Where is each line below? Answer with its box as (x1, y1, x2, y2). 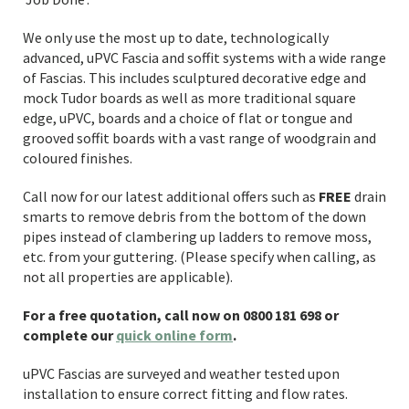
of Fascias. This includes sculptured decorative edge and (23, 68, 366, 87)
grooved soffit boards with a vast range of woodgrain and (23, 129, 376, 147)
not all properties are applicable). (23, 267, 233, 286)
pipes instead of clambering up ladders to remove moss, (23, 227, 372, 246)
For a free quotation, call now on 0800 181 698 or (23, 306, 339, 324)
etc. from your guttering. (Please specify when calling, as (23, 247, 376, 266)
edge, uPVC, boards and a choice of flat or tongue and (23, 109, 352, 127)
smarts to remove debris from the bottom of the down (23, 207, 366, 225)
